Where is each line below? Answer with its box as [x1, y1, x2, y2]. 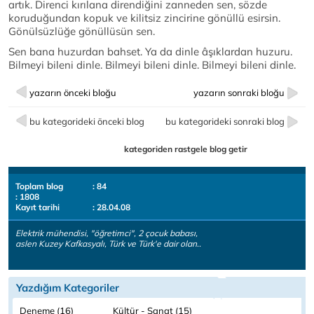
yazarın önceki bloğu [29, 87, 116, 99]
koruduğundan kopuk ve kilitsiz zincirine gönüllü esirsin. [8, 11, 280, 25]
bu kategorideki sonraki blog [165, 116, 285, 128]
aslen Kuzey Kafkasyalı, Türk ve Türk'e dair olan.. [15, 238, 201, 250]
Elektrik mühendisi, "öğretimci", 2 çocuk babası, [15, 228, 198, 239]
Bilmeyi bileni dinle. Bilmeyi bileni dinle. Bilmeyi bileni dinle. [8, 58, 296, 72]
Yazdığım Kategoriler [16, 281, 119, 295]
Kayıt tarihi [15, 202, 60, 213]
